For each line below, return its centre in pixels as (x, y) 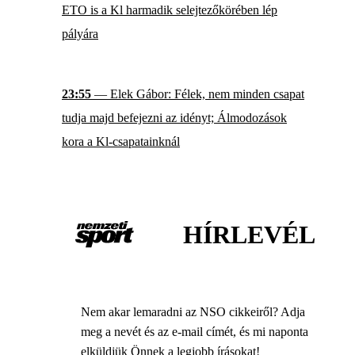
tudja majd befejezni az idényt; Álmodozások (174, 118)
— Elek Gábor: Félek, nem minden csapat (198, 94)
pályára (80, 33)
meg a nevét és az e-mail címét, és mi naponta (195, 331)
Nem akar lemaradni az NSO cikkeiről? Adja (193, 311)
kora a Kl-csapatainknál (121, 142)
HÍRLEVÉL (249, 234)
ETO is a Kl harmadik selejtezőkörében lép (170, 10)
